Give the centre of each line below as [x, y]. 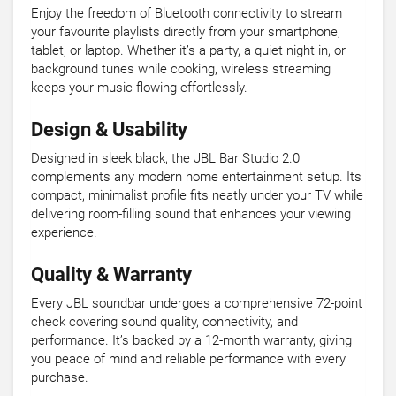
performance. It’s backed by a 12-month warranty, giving [191, 341]
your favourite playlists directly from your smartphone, [186, 32]
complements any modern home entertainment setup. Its [196, 177]
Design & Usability [109, 130]
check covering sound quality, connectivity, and [164, 322]
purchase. [60, 378]
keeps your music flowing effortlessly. [139, 88]
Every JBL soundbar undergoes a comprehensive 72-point [197, 304]
